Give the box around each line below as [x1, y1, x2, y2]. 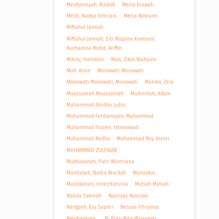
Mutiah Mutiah [135, 181, 169, 188]
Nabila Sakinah [66, 192, 102, 199]
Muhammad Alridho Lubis [66, 101, 126, 108]
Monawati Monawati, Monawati [66, 79, 138, 86]
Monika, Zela [145, 79, 174, 86]
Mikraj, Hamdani [66, 56, 104, 63]
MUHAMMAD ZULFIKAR [66, 147, 117, 153]
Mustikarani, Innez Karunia [66, 181, 128, 188]
